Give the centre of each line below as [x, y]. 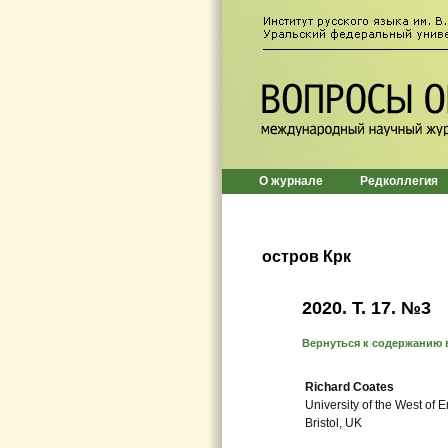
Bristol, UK [333, 423]
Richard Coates [349, 387]
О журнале [291, 181]
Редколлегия [399, 181]
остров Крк [306, 256]
